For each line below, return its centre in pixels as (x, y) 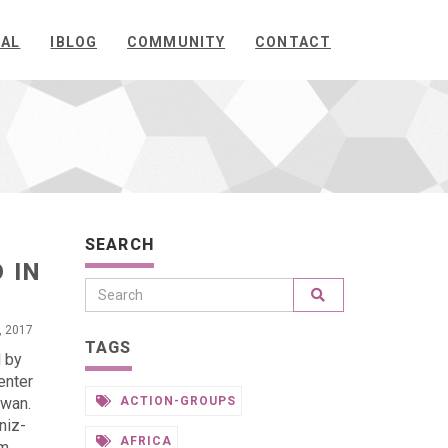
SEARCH (119, 244)
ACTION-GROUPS (176, 401)
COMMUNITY (176, 42)
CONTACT (293, 42)
